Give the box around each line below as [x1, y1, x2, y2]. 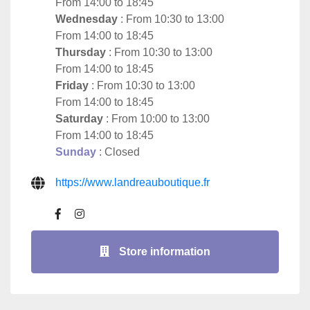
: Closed [96, 145, 140, 158]
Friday [55, 79, 89, 91]
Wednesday [55, 12, 118, 25]
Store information [116, 245, 210, 257]
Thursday [55, 46, 106, 58]
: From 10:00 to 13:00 [103, 112, 210, 125]
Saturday [55, 112, 103, 125]
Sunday [55, 145, 96, 158]
